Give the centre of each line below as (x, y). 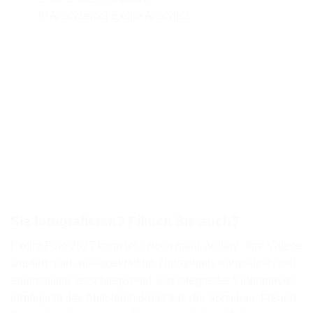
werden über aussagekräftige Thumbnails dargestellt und (151, 263)
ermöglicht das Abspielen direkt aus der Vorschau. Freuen (153, 298)
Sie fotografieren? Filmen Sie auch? (125, 221)
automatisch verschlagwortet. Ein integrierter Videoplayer (152, 280)
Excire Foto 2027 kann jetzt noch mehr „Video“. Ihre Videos (156, 245)
